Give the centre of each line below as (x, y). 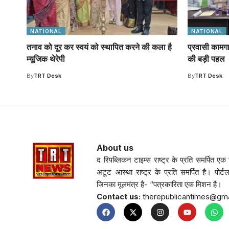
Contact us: (119, 197)
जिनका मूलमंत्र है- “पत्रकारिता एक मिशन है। (159, 185)
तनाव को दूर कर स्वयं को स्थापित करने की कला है (99, 47)
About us (115, 148)
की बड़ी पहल (207, 59)
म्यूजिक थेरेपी (46, 59)
